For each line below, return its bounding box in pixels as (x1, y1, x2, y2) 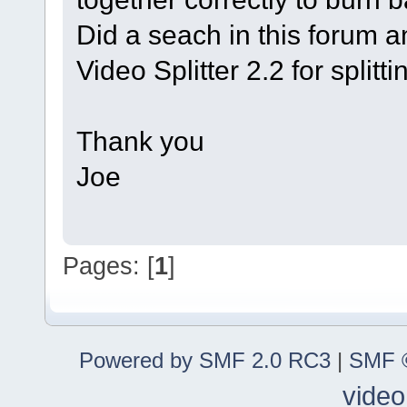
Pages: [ (63, 252, 154, 281)
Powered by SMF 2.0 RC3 (79, 347, 331, 372)
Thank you (75, 125, 204, 157)
